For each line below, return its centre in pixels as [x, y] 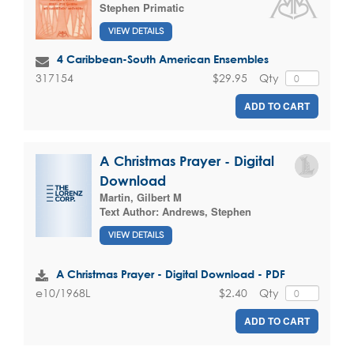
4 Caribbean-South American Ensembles [163, 58]
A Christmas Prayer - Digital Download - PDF [171, 273]
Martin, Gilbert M [141, 198]
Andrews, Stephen [207, 212]
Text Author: [131, 212]
